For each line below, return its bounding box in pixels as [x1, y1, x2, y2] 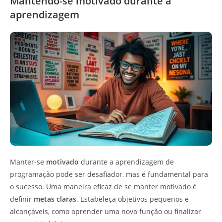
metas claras [34, 194, 76, 204]
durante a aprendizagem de [79, 157, 174, 166]
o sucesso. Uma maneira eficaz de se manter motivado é [10, 181, 197, 191]
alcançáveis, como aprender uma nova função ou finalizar [10, 206, 201, 216]
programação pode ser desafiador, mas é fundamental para [10, 169, 208, 179]
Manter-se [10, 157, 46, 166]
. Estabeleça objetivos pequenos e [76, 194, 189, 204]
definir [10, 194, 34, 204]
